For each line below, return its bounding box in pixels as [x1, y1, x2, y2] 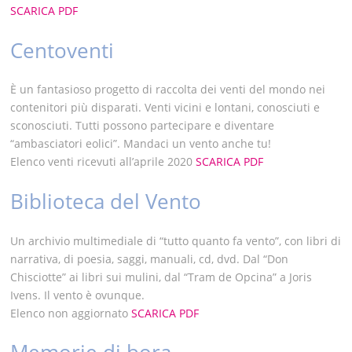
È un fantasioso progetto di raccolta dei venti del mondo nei [10, 82, 326, 97]
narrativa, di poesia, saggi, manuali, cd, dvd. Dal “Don [10, 251, 289, 266]
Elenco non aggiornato [10, 305, 132, 321]
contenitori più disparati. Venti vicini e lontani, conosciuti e [10, 100, 321, 115]
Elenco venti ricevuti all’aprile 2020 [10, 154, 196, 170]
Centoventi [10, 35, 115, 64]
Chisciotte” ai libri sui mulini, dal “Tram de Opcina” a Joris [10, 269, 313, 284]
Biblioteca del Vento [10, 186, 202, 215]
